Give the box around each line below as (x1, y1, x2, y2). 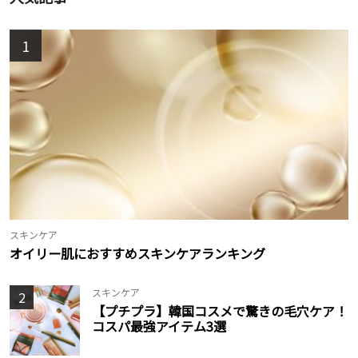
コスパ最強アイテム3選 (92, 316, 226, 336)
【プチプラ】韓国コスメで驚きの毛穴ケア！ (92, 300, 348, 320)
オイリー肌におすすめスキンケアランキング (10, 243, 265, 263)
